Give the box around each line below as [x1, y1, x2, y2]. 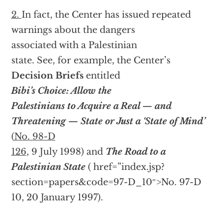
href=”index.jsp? [90, 162, 165, 172]
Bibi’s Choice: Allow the [11, 85, 111, 96]
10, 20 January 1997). [11, 192, 103, 203]
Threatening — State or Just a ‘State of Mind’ [11, 116, 205, 127]
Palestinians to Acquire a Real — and [11, 101, 171, 111]
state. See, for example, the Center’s [11, 55, 170, 66]
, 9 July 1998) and [26, 146, 106, 157]
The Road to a [105, 146, 165, 157]
